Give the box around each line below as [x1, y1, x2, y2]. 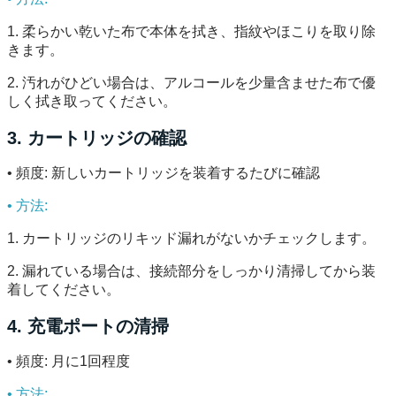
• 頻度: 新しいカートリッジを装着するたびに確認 [7, 165, 320, 181]
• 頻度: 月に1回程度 [7, 354, 130, 369]
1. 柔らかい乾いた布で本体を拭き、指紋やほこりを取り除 [7, 23, 376, 39]
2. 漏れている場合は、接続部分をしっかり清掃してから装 [7, 263, 376, 279]
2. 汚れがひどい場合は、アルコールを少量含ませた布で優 [7, 74, 376, 90]
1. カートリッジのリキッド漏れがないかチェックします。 [7, 231, 376, 247]
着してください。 [7, 282, 120, 298]
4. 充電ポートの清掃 [7, 316, 169, 336]
